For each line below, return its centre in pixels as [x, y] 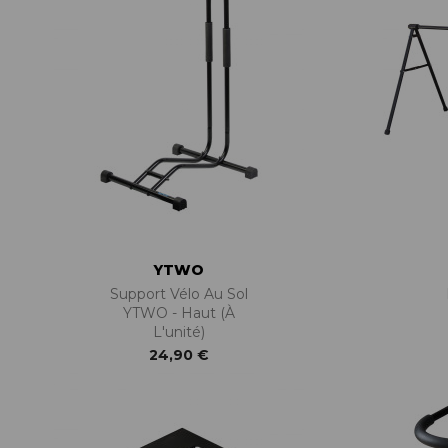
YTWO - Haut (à [179, 313]
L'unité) [179, 332]
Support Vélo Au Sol [179, 294]
